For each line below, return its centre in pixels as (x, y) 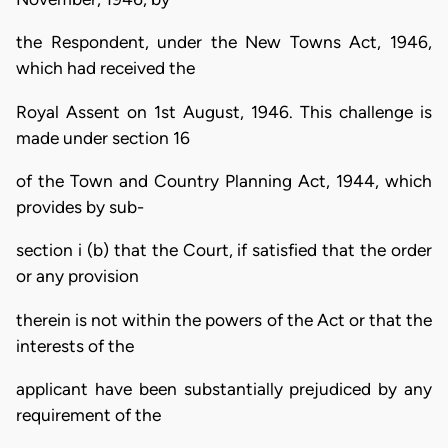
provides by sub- (80, 206)
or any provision (77, 276)
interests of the (75, 345)
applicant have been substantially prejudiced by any (224, 388)
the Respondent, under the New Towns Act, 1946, (224, 42)
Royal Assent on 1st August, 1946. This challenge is (224, 111)
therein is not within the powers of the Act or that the (224, 319)
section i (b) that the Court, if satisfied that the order (224, 250)
